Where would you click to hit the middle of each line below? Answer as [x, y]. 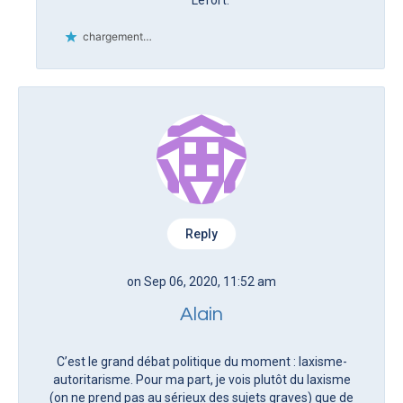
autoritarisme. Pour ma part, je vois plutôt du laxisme [201, 379]
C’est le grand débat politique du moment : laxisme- [201, 361]
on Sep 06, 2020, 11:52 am [201, 281]
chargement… [117, 36]
